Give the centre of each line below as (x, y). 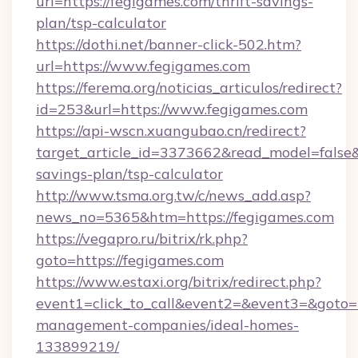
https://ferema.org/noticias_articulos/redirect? (189, 88)
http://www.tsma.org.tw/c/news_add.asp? (173, 195)
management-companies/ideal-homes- (167, 325)
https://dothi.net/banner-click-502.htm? (169, 44)
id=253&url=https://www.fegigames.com (172, 109)
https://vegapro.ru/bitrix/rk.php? (142, 239)
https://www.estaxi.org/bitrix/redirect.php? (179, 282)
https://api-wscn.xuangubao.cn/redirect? (171, 131)
